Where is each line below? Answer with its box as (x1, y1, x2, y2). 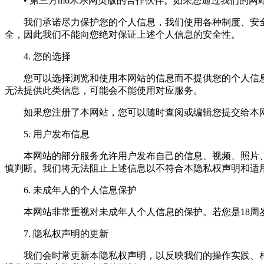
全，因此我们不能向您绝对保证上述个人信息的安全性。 (5, 29, 240, 40)
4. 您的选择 (5, 51, 71, 62)
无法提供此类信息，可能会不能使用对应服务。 (5, 85, 203, 96)
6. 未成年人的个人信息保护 (5, 185, 137, 196)
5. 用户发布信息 (5, 129, 90, 140)
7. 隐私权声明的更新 (5, 229, 108, 239)
